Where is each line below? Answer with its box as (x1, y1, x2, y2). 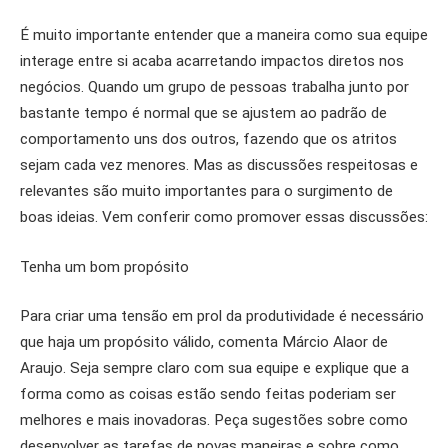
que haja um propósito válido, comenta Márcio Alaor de (20, 333, 388, 352)
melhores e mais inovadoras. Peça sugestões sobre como (20, 411, 408, 430)
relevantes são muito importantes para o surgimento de (20, 181, 393, 200)
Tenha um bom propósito (20, 257, 189, 276)
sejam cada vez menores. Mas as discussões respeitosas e (20, 155, 418, 174)
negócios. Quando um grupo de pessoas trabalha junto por (20, 77, 409, 96)
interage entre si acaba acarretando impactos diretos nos (20, 51, 404, 70)
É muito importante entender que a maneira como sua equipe (20, 25, 428, 44)
